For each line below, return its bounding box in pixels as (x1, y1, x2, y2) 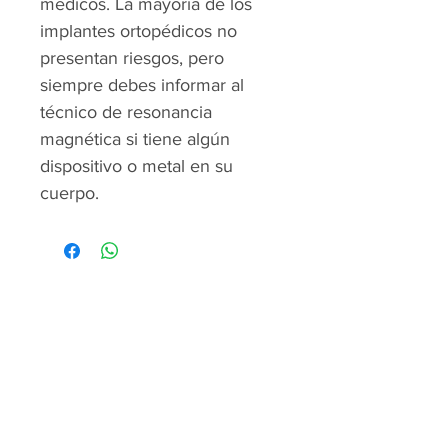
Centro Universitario (66, 322, 254, 346)
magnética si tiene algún (40, 129, 230, 149)
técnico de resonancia (40, 102, 212, 122)
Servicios (128, 420, 192, 437)
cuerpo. (40, 183, 99, 203)
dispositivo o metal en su (40, 156, 233, 176)
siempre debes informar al (40, 75, 244, 95)
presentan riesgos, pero (40, 48, 224, 68)
